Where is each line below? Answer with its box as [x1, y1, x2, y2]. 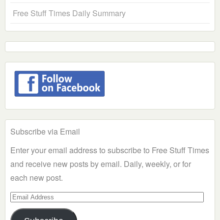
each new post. [10, 172, 63, 184]
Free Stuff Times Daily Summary [13, 7, 126, 19]
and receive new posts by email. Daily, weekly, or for [10, 158, 191, 170]
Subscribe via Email [10, 126, 80, 137]
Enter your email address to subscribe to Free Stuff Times [10, 144, 209, 156]
